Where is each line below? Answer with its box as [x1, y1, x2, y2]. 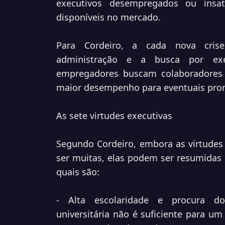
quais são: [56, 166, 99, 178]
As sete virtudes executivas [56, 109, 172, 122]
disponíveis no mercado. [56, 11, 161, 23]
